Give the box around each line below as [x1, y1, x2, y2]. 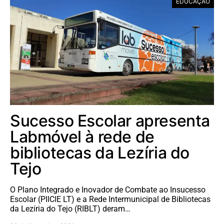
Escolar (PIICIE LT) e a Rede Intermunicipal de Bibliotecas [10, 194, 210, 204]
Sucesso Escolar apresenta [10, 111, 210, 131]
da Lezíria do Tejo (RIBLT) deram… [10, 204, 130, 214]
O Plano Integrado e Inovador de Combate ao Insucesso [10, 185, 205, 195]
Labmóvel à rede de [10, 127, 154, 147]
